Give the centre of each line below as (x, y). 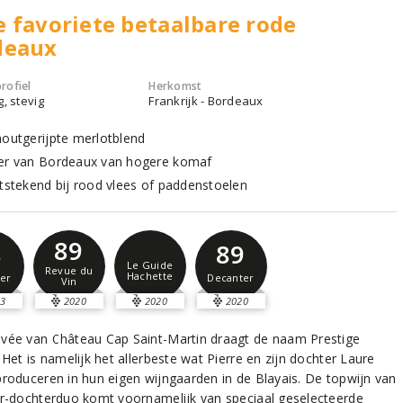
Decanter (231, 277)
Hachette (150, 276)
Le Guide (150, 265)
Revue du (69, 270)
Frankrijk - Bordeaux (206, 100)
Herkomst (175, 85)
